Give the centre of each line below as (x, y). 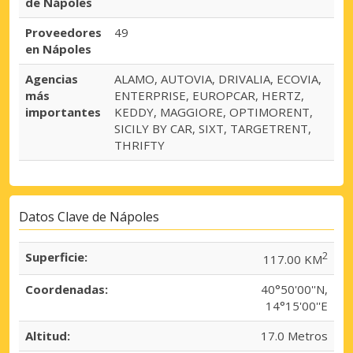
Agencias (52, 78)
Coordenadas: (67, 290)
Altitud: (48, 336)
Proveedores (63, 32)
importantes (63, 111)
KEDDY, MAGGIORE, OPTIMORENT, (214, 111)
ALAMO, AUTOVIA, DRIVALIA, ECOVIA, (218, 78)
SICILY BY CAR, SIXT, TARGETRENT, (213, 128)
